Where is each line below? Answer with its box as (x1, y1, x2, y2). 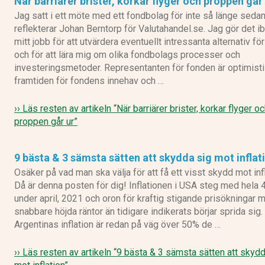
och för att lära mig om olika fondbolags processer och (14, 49, 240, 61)
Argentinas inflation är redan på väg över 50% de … (14, 219, 221, 231)
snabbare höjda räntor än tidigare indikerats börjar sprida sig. (14, 206, 263, 218)
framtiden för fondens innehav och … (14, 75, 164, 87)
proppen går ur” (14, 116, 77, 128)
